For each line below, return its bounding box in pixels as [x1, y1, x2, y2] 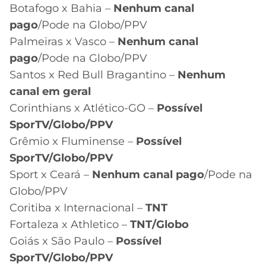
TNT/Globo [130, 217, 189, 231]
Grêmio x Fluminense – [9, 134, 136, 148]
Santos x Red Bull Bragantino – [9, 68, 178, 81]
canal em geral [9, 84, 91, 98]
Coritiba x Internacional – [9, 201, 145, 214]
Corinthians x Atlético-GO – [9, 101, 157, 115]
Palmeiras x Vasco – [9, 34, 118, 48]
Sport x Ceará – [9, 167, 92, 181]
